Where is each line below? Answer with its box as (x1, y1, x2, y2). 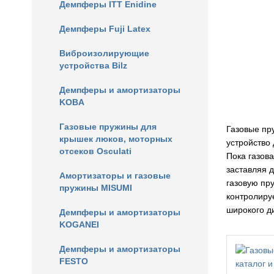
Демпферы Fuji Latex (59, 24, 150, 34)
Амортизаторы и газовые (59, 171, 171, 180)
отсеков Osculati (59, 146, 131, 156)
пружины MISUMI (59, 183, 132, 193)
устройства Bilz (59, 61, 127, 70)
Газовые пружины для (59, 122, 157, 131)
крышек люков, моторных (59, 134, 172, 144)
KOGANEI (59, 220, 99, 229)
